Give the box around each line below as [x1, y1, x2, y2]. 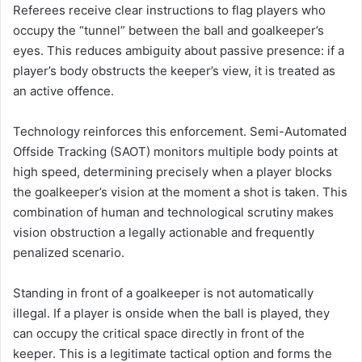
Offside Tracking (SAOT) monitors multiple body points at [13, 143, 338, 159]
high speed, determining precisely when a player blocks [13, 163, 332, 179]
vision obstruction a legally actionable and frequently [13, 224, 314, 240]
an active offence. [13, 82, 114, 99]
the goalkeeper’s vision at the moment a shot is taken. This [13, 183, 347, 200]
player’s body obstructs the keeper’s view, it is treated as [13, 62, 335, 78]
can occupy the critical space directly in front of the [13, 325, 305, 341]
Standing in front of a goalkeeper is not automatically [13, 284, 314, 301]
